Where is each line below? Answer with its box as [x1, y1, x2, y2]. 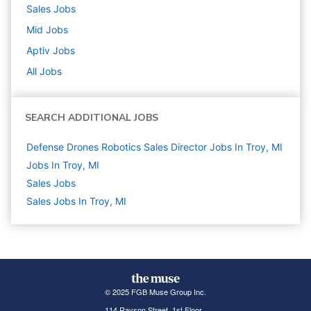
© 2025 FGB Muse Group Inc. [104, 286, 206, 298]
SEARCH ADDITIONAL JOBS [25, 111, 158, 125]
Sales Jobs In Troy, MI [26, 195, 126, 208]
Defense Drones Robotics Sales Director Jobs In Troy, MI [26, 141, 283, 153]
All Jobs [26, 65, 62, 78]
